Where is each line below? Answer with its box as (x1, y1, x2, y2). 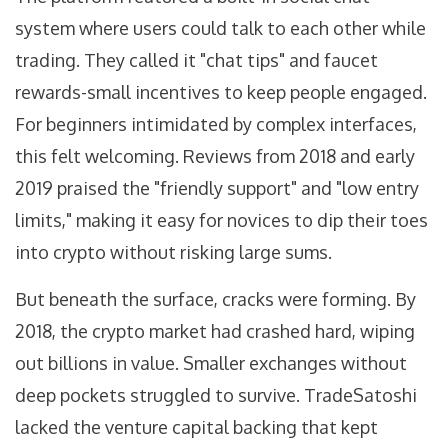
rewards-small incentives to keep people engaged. (15, 81, 427, 104)
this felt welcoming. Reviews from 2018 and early (15, 145, 415, 168)
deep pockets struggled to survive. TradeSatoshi (15, 384, 417, 407)
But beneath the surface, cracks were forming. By (15, 288, 416, 311)
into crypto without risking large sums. (15, 241, 332, 264)
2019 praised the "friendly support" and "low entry (15, 177, 419, 200)
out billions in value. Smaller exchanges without (15, 352, 407, 375)
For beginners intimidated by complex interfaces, (15, 113, 417, 136)
